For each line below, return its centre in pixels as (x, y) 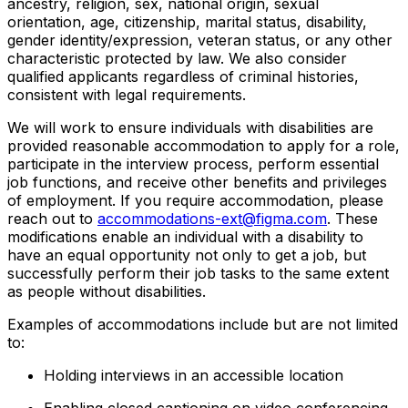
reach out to (52, 219)
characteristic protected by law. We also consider (177, 59)
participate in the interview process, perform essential (193, 164)
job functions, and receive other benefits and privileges (197, 183)
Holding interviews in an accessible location (194, 376)
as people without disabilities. (107, 292)
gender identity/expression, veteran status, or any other (200, 41)
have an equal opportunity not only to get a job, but (187, 255)
